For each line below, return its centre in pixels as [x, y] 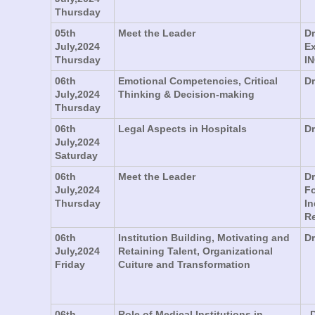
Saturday [76, 155]
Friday [70, 264]
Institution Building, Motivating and [204, 237]
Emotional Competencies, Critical [198, 81]
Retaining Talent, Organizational [195, 251]
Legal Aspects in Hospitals [182, 128]
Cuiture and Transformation [184, 264]
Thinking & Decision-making [186, 94]
